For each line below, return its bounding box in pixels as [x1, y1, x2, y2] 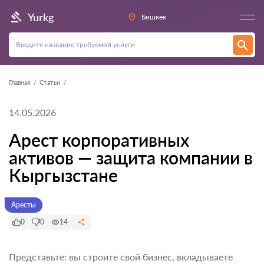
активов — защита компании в [9, 147, 253, 168]
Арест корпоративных [9, 129, 189, 150]
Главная [9, 78, 30, 86]
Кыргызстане [9, 164, 118, 186]
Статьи [39, 78, 60, 86]
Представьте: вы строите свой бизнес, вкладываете [9, 251, 233, 262]
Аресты [11, 200, 36, 209]
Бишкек [141, 12, 166, 21]
